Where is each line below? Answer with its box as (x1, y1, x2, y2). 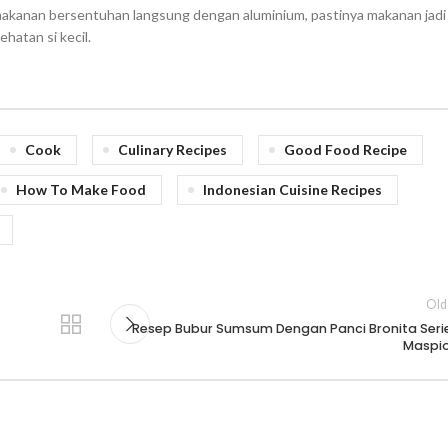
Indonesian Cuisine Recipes (203, 180, 382, 198)
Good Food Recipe (284, 140, 407, 158)
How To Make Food (16, 180, 146, 198)
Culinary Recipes (118, 140, 227, 158)
